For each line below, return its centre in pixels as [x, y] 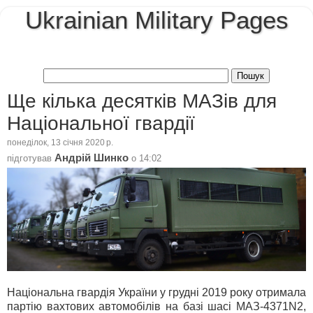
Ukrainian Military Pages [156, 20]
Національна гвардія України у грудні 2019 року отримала [156, 292]
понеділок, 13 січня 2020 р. [60, 143]
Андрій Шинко [92, 158]
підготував [31, 158]
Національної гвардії [101, 123]
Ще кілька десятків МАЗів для [142, 101]
